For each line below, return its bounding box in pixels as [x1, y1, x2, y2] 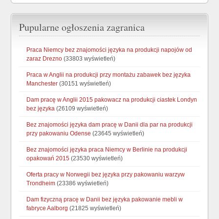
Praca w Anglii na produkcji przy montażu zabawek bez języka [26, 71, 191, 79]
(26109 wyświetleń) [55, 105, 109, 112]
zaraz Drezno [26, 55, 63, 63]
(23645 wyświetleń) [91, 130, 145, 137]
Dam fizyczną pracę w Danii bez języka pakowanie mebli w [26, 196, 183, 203]
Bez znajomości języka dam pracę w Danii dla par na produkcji [26, 121, 193, 129]
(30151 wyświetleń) [58, 80, 111, 88]
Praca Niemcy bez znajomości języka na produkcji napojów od [26, 46, 193, 54]
